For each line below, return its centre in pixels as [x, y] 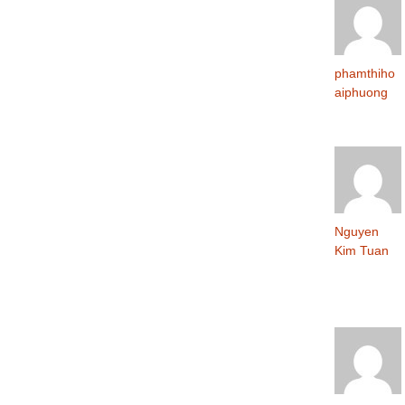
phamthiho [365, 73]
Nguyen [357, 231]
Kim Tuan [362, 250]
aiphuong [361, 92]
